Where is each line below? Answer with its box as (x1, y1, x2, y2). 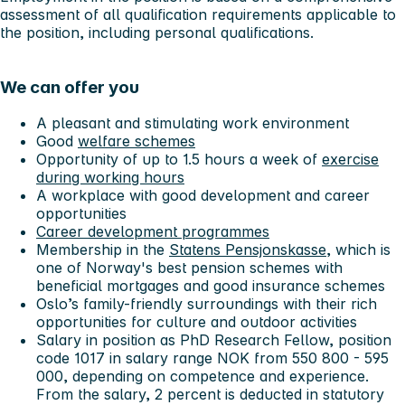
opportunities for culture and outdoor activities (36, 313, 357, 332)
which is (331, 240, 391, 259)
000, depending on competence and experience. (36, 367, 369, 386)
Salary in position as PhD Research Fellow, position (36, 331, 391, 350)
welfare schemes (78, 132, 195, 151)
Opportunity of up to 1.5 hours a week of (36, 150, 322, 169)
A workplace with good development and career (36, 186, 370, 205)
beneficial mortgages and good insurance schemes (36, 277, 385, 296)
